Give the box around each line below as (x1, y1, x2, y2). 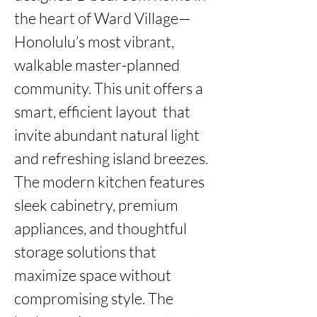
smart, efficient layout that (14, 102, 190, 121)
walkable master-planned (14, 55, 180, 74)
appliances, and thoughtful (14, 219, 187, 238)
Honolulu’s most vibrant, (14, 32, 174, 51)
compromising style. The (14, 289, 173, 308)
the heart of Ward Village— (14, 8, 191, 28)
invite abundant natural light (14, 125, 200, 144)
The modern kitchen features (14, 172, 204, 191)
